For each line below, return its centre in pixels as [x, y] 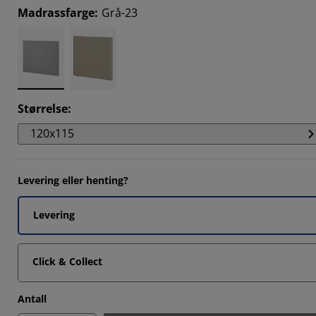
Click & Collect [67, 261]
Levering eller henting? [73, 180]
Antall [32, 298]
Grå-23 [120, 12]
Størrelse [43, 108]
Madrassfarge [56, 12]
